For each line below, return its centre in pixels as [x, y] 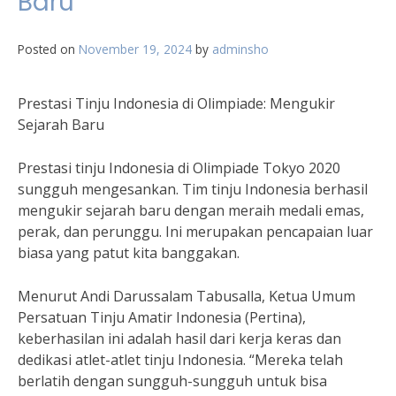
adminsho [240, 49]
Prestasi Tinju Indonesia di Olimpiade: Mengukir [176, 103]
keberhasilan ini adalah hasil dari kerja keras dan [179, 339]
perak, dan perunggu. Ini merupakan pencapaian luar [195, 232]
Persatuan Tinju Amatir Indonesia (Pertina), [162, 317]
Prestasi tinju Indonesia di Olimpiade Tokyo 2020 [179, 168]
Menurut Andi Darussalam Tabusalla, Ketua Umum [187, 296]
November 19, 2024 [135, 49]
